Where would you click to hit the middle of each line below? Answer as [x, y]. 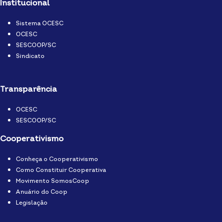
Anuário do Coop [42, 192]
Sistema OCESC [40, 24]
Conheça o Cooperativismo [57, 160]
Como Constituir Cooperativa [61, 170]
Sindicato [30, 56]
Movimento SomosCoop [53, 181]
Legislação [32, 203]
